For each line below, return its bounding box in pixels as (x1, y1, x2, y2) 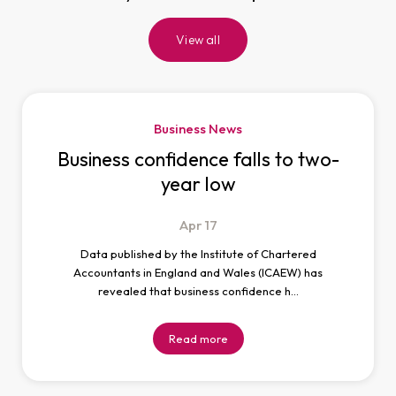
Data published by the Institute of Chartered (80, 247, 316, 261)
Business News (154, 120, 242, 137)
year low (160, 171, 236, 196)
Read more (168, 331, 228, 346)
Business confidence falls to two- (57, 147, 339, 171)
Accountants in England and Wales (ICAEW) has (73, 265, 323, 279)
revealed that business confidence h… (97, 284, 299, 298)
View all (176, 32, 220, 48)
